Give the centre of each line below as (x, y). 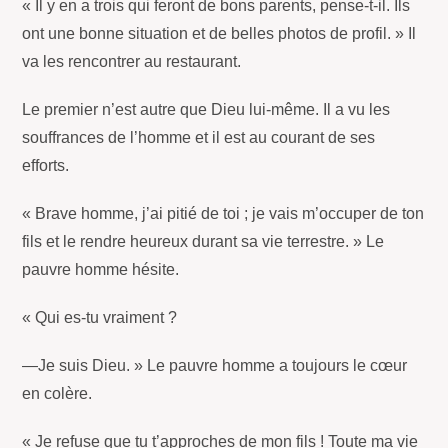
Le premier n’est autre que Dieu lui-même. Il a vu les (206, 110)
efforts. (46, 166)
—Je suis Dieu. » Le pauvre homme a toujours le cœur (215, 366)
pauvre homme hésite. (101, 270)
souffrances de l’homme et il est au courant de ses (199, 138)
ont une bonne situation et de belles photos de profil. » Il (219, 34)
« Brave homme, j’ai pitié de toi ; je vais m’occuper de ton (223, 214)
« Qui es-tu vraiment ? (100, 318)
